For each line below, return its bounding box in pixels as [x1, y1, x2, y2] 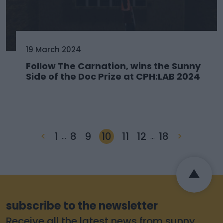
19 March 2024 [26, 44, 81, 55]
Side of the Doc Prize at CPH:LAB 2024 [26, 70, 200, 83]
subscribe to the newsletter [6, 198, 158, 214]
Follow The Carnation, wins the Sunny [26, 59, 201, 72]
